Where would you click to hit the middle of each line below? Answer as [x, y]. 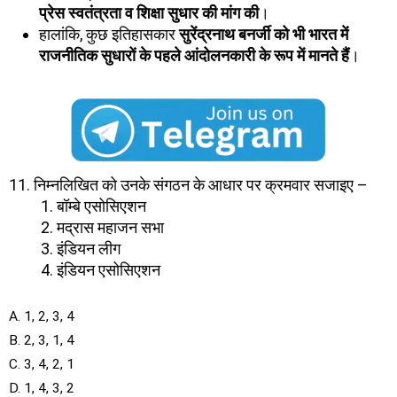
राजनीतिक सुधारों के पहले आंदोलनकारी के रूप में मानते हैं [194, 55]
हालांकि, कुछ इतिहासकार [109, 34]
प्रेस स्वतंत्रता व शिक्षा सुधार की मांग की [149, 12]
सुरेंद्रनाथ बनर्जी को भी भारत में [264, 34]
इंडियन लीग [89, 248]
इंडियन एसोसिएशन [109, 269]
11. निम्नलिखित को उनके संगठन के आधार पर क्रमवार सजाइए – [188, 184]
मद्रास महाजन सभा [110, 227]
